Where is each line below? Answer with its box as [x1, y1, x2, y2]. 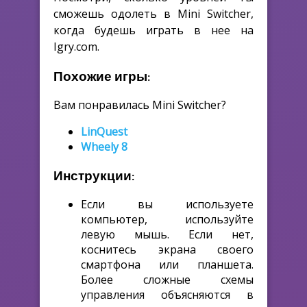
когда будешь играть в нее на [53, 22, 254, 38]
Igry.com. [53, 38, 99, 54]
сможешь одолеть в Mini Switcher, [53, 5, 254, 21]
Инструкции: [53, 167, 134, 183]
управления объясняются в [81, 286, 254, 302]
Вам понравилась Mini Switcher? [53, 97, 226, 113]
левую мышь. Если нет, [81, 226, 254, 242]
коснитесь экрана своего [81, 241, 254, 257]
